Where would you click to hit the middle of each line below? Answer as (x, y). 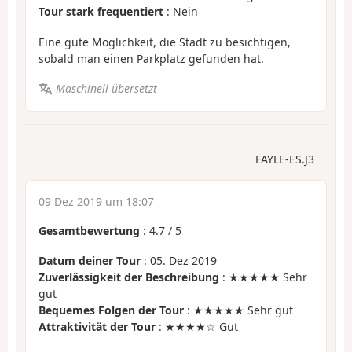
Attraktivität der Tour (97, 327)
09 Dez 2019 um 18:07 (96, 201)
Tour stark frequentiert (101, 12)
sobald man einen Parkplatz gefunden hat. (151, 58)
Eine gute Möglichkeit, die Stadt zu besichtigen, (165, 42)
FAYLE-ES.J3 (285, 159)
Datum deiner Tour (90, 261)
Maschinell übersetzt (106, 89)
